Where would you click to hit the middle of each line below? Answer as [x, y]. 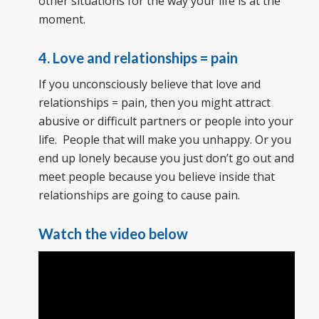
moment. [62, 19]
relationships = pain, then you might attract [154, 103]
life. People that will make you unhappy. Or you [164, 140]
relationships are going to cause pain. [139, 195]
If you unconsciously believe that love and [149, 84]
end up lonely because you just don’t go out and [166, 158]
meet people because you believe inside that [156, 177]
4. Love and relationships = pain [138, 57]
